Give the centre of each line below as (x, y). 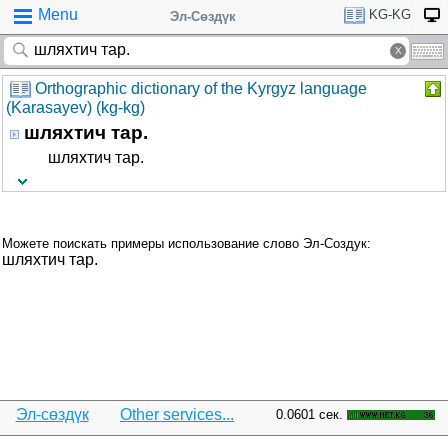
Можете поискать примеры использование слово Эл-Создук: (186, 243)
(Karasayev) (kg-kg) (75, 108)
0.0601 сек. (309, 414)
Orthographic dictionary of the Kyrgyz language (201, 88)
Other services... (177, 414)
